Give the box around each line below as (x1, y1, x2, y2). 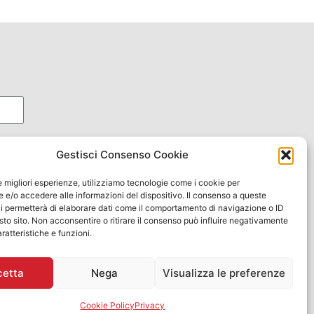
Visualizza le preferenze (162, 266, 285, 280)
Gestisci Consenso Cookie (56, 148, 189, 161)
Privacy (135, 300, 165, 310)
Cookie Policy (80, 300, 135, 310)
